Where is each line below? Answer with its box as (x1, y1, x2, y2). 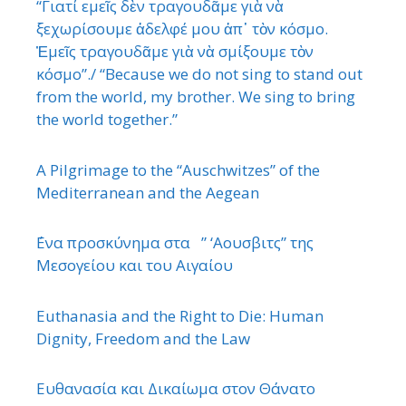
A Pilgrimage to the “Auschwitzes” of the (36, 159, 320, 180)
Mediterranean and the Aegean (36, 181, 259, 203)
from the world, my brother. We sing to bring (36, 86, 355, 108)
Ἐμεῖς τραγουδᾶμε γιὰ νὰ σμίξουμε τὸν (36, 41, 314, 63)
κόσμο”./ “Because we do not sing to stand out (36, 63, 362, 85)
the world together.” (36, 109, 178, 130)
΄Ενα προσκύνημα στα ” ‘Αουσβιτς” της (36, 232, 314, 254)
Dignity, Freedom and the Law (36, 327, 250, 349)
